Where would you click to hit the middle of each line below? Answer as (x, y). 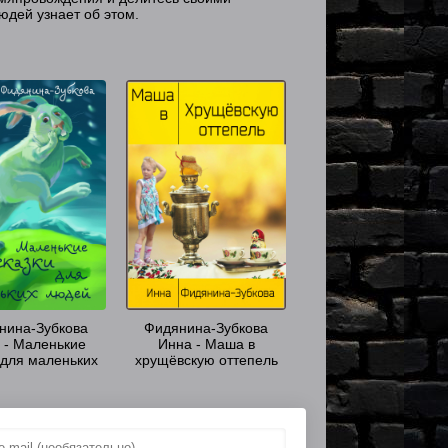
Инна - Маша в (206, 344)
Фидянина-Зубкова (206, 328)
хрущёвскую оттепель (206, 360)
